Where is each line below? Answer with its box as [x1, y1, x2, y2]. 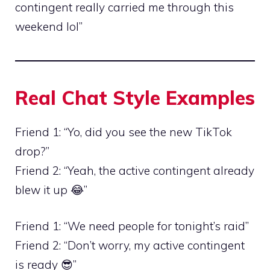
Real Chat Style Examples [15, 85, 255, 110]
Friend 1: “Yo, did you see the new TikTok [15, 124, 232, 139]
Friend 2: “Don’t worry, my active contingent [15, 238, 245, 253]
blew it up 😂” [15, 182, 87, 197]
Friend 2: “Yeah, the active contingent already [15, 163, 254, 178]
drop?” [15, 143, 49, 159]
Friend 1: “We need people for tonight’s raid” [15, 219, 249, 234]
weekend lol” [15, 19, 83, 34]
